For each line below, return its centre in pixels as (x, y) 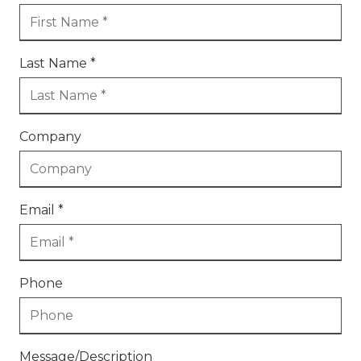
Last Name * (58, 63)
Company (50, 136)
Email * (41, 210)
